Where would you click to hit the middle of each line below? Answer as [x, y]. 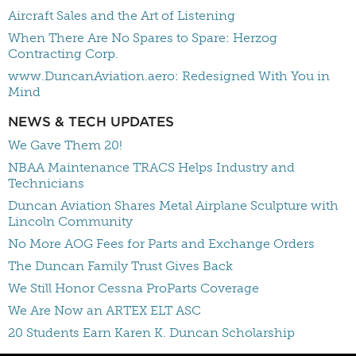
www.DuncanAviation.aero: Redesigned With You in [169, 76]
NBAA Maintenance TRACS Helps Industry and [151, 168]
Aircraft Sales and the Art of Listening [122, 16]
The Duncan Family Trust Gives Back [120, 266]
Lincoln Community [70, 222]
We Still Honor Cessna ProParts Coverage [133, 288]
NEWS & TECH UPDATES [91, 122]
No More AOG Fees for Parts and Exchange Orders [161, 244]
